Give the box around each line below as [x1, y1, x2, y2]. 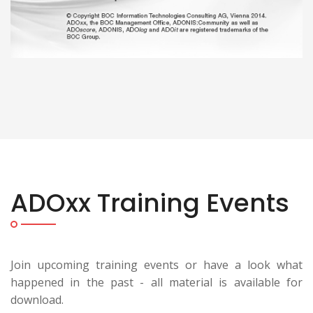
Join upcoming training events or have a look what [10, 257, 303, 272]
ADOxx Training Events [10, 185, 289, 221]
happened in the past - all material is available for [10, 275, 303, 290]
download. [10, 292, 64, 307]
